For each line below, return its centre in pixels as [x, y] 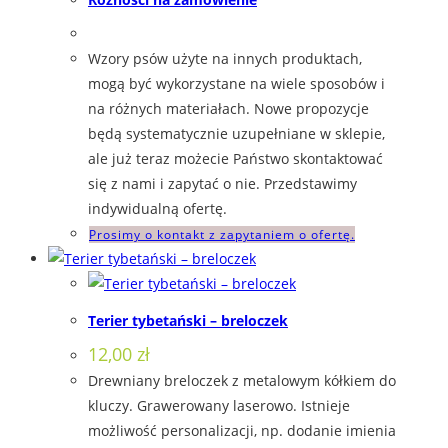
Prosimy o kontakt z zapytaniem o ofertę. [222, 235]
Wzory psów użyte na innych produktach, [225, 59]
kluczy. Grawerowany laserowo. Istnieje [219, 405]
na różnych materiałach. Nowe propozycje [228, 109]
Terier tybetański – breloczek [188, 320]
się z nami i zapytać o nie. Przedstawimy [222, 184]
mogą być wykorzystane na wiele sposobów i [236, 84]
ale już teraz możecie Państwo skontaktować [235, 159]
